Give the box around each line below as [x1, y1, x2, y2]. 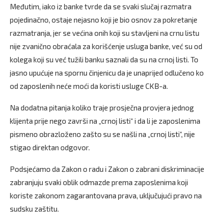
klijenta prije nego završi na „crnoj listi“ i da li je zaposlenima [10, 116, 200, 126]
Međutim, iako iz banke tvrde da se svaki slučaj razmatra [10, 2, 192, 11]
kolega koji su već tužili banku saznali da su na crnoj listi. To [10, 55, 198, 64]
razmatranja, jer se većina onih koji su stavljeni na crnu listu [10, 28, 199, 38]
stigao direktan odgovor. [10, 143, 90, 152]
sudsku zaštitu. [10, 204, 59, 214]
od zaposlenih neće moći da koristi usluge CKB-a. [10, 82, 168, 91]
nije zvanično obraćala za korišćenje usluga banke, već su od [10, 42, 202, 51]
